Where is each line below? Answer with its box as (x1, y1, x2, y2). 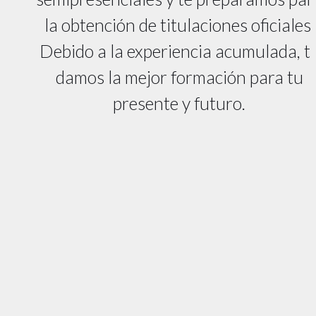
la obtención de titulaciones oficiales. (44, 13, 315, 35)
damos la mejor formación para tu (55, 66, 303, 87)
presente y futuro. (113, 92, 245, 114)
